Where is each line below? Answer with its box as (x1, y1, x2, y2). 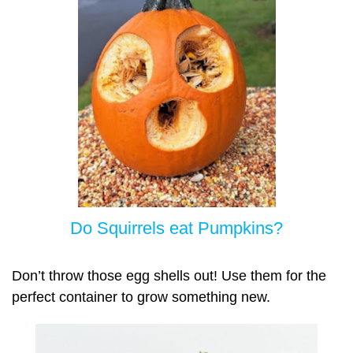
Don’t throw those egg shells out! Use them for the (12, 268, 326, 284)
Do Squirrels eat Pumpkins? (70, 217, 283, 238)
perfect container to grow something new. (12, 289, 270, 306)
